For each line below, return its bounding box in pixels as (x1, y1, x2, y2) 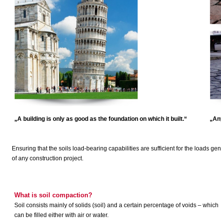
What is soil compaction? (14, 191, 92, 199)
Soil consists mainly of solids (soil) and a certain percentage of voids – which (14, 202, 219, 209)
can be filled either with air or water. (14, 212, 109, 219)
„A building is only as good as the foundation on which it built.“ (14, 115, 187, 122)
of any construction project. (12, 155, 83, 162)
